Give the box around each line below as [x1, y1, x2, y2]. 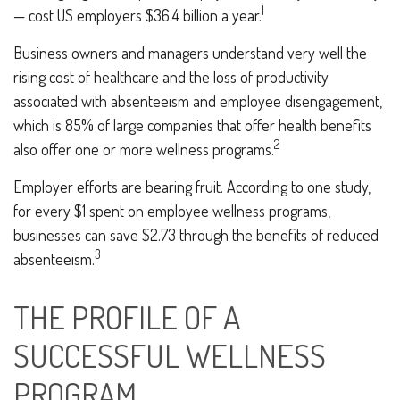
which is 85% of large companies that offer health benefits [13, 115, 371, 135]
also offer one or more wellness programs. [13, 139, 274, 159]
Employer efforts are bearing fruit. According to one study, [13, 177, 371, 196]
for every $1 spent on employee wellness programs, [13, 201, 330, 221]
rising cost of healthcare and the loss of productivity [13, 67, 329, 87]
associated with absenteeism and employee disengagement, [13, 91, 382, 111]
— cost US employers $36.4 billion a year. [13, 5, 262, 25]
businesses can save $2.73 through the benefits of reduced [13, 225, 379, 245]
